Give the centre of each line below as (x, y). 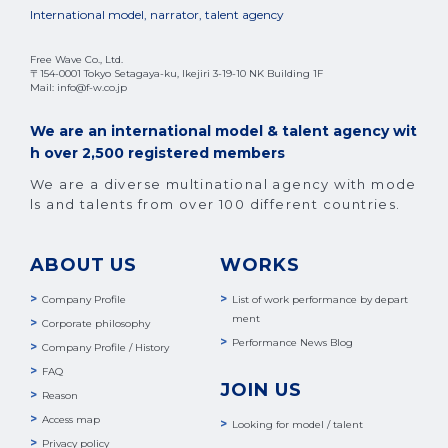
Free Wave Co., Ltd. (76, 59)
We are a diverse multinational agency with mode (223, 183)
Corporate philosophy (96, 323)
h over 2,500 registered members (157, 152)
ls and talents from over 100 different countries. (215, 203)
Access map (71, 419)
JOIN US (261, 389)
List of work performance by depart (320, 299)
